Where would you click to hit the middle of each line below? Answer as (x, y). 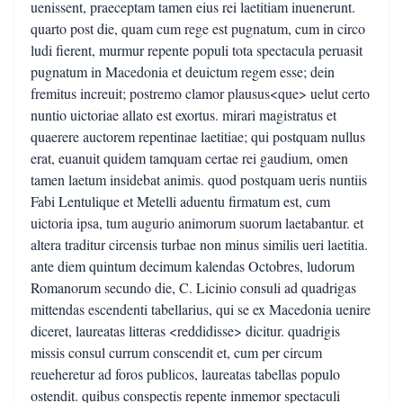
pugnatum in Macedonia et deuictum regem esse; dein (183, 72)
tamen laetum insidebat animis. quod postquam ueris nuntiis (199, 179)
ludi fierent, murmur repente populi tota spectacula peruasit (197, 50)
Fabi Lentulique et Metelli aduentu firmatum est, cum (180, 201)
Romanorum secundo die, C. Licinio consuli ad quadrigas (193, 287)
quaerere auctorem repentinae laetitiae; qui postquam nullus (198, 136)
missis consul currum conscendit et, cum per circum (176, 352)
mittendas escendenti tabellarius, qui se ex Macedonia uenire (201, 309)
